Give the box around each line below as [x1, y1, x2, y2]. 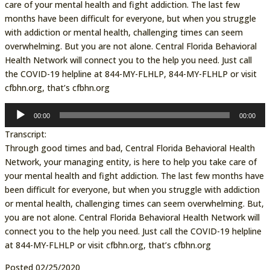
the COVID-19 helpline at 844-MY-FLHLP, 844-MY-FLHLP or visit [4, 67, 257, 80]
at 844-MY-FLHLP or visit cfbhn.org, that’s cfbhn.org [4, 239, 211, 251]
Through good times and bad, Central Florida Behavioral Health [4, 142, 255, 154]
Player [4, 117, 28, 129]
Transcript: [4, 128, 46, 140]
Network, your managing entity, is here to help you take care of [4, 155, 257, 168]
